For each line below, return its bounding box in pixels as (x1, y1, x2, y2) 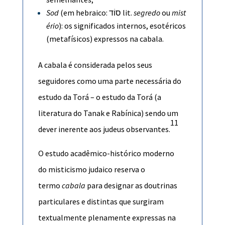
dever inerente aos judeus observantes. (38, 124, 170, 134)
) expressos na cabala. (89, 33, 164, 44)
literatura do (38, 107, 83, 118)
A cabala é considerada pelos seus (38, 59, 152, 70)
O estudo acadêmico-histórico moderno (38, 148, 174, 158)
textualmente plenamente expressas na (38, 212, 176, 222)
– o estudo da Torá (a (88, 91, 161, 102)
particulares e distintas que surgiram (38, 196, 164, 206)
